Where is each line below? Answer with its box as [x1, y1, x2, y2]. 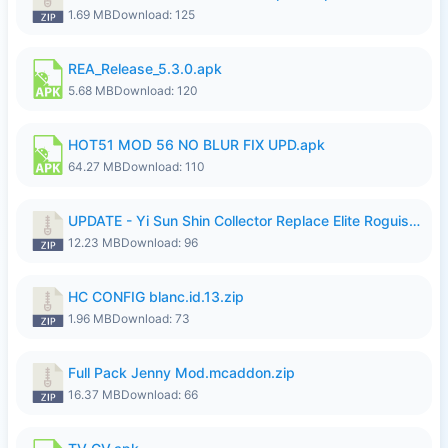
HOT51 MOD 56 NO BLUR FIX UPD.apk [68, 136, 325, 153]
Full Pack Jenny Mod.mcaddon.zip [68, 364, 295, 381]
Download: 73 [112, 311, 190, 326]
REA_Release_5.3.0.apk [68, 60, 222, 77]
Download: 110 [122, 159, 205, 174]
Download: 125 [112, 7, 195, 22]
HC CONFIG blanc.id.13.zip [68, 288, 244, 305]
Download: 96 [121, 235, 198, 250]
